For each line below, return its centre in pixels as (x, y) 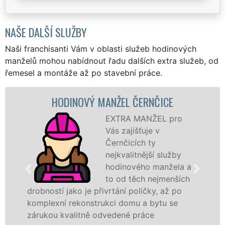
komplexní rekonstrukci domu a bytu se (102, 203)
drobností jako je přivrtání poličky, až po (104, 191)
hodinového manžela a (148, 166)
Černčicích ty (130, 142)
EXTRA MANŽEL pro (143, 118)
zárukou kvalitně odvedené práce (90, 215)
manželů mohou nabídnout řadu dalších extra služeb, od (112, 61)
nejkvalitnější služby (143, 154)
